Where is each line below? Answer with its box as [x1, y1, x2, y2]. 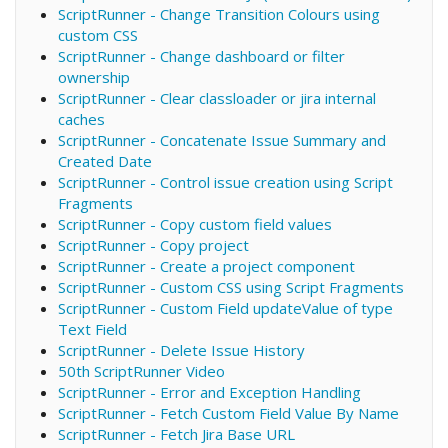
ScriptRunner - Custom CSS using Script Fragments [57, 276, 404, 297]
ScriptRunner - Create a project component [57, 255, 355, 276]
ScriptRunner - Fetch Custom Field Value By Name [57, 402, 399, 423]
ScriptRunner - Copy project [57, 234, 249, 255]
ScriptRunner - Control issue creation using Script [57, 171, 393, 192]
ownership [57, 66, 130, 87]
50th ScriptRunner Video [57, 360, 225, 381]
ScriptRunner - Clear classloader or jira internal [57, 87, 376, 108]
